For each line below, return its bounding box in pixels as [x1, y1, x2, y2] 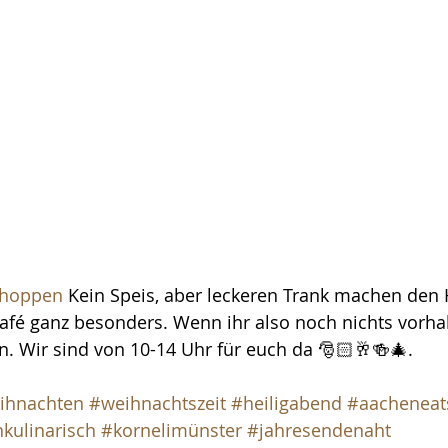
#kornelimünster [101, 418, 242, 442]
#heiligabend [231, 391, 342, 415]
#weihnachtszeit [89, 391, 226, 415]
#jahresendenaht [247, 418, 391, 442]
